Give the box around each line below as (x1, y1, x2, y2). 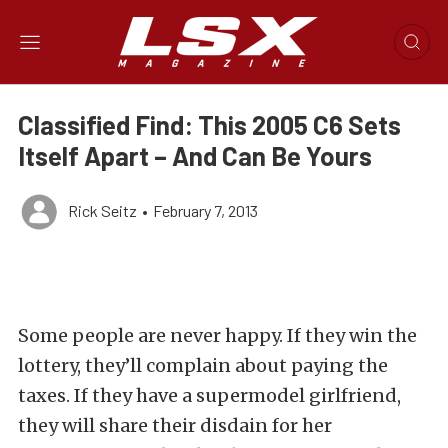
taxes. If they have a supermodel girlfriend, (18, 384, 401, 407)
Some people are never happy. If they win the (18, 324, 417, 347)
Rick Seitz (68, 201, 137, 220)
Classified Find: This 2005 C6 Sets (18, 109, 401, 140)
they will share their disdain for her (18, 414, 332, 437)
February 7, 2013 (153, 201, 258, 220)
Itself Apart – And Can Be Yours (18, 140, 372, 171)
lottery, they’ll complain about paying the (18, 354, 388, 377)
